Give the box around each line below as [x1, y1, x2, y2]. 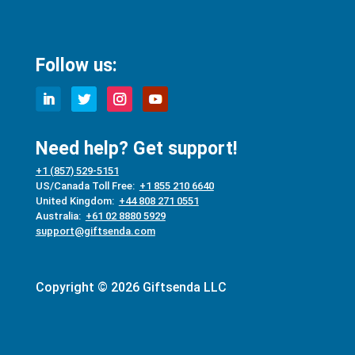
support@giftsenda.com [35, 225, 155, 237]
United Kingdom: [35, 195, 119, 207]
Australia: [35, 210, 86, 222]
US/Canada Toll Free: [35, 180, 139, 192]
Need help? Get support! [35, 138, 237, 159]
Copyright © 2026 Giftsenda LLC [35, 280, 227, 295]
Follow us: [35, 55, 117, 76]
